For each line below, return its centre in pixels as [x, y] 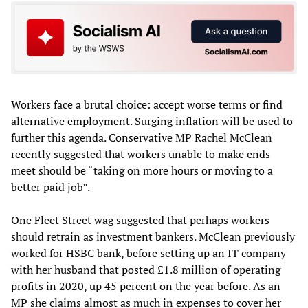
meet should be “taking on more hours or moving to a [142, 170]
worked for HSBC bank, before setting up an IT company [148, 253]
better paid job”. [51, 187]
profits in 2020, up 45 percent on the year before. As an [146, 286]
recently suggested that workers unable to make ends [141, 154]
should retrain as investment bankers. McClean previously [153, 236]
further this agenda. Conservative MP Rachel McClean [142, 137]
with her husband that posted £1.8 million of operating [146, 269]
